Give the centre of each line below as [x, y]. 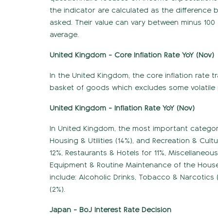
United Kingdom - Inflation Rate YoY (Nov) [122, 108]
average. [64, 34]
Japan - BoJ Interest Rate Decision [110, 209]
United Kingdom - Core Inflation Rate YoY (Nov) [132, 55]
